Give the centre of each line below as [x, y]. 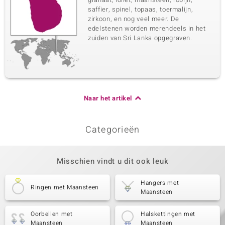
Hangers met [160, 183]
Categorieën [113, 130]
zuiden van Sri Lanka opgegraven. [140, 38]
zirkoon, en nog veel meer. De [134, 19]
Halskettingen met [168, 214]
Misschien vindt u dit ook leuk [113, 161]
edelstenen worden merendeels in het [147, 28]
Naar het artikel [108, 98]
